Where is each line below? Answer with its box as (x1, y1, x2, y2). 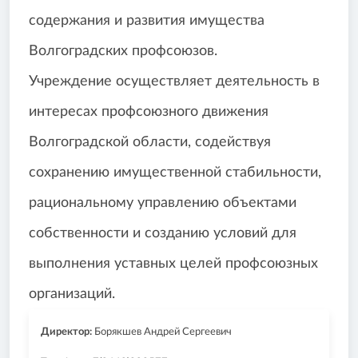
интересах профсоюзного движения (29, 105, 268, 120)
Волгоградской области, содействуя (29, 135, 271, 150)
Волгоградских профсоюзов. (29, 44, 217, 59)
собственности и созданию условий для (29, 226, 296, 241)
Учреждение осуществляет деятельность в (29, 74, 320, 89)
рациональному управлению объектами (29, 196, 296, 211)
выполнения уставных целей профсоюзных (29, 257, 318, 272)
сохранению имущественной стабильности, (29, 165, 321, 181)
